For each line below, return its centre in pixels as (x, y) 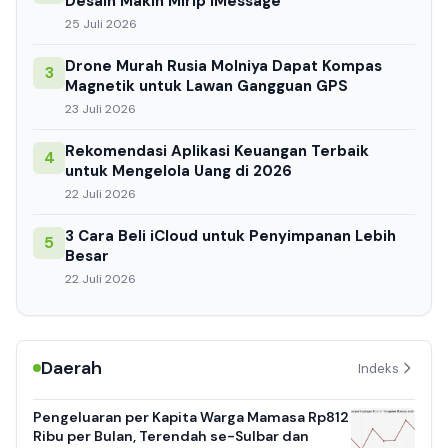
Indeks (378, 368)
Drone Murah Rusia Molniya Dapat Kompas (223, 66)
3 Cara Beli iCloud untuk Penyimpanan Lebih (230, 236)
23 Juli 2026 (100, 109)
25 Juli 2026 (101, 24)
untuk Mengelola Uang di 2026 (178, 171)
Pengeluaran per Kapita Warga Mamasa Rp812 (191, 417)
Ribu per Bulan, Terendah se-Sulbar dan (171, 436)
